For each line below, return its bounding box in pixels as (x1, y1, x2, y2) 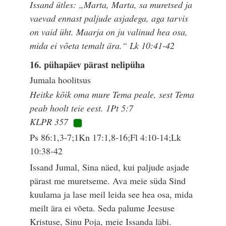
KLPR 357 (30, 116, 69, 128)
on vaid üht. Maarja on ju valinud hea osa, (30, 25, 188, 38)
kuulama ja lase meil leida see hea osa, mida (30, 188, 193, 201)
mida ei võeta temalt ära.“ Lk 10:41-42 (30, 39, 175, 51)
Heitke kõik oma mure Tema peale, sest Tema (30, 88, 195, 101)
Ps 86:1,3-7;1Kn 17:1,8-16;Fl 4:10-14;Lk (30, 131, 182, 143)
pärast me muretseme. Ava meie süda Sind (30, 175, 186, 187)
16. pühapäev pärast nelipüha (30, 58, 145, 71)
